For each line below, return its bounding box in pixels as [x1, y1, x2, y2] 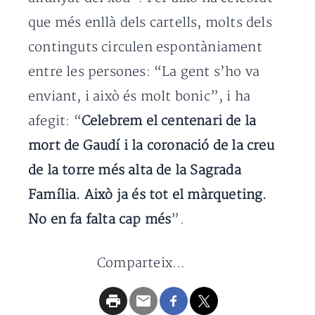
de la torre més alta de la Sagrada [28, 162, 241, 179]
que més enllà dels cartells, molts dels [28, 15, 272, 32]
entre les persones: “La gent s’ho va [28, 64, 260, 81]
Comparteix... [97, 255, 186, 272]
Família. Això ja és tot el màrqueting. [28, 187, 267, 204]
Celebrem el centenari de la [81, 113, 257, 130]
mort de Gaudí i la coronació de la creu [28, 138, 274, 155]
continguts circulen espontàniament [28, 39, 262, 56]
